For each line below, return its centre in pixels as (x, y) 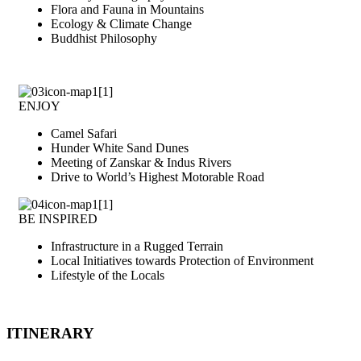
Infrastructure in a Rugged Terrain (137, 247)
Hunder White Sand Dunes (120, 148)
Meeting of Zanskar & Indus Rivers (141, 163)
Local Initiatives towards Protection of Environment (182, 261)
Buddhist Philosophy (104, 39)
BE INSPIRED (58, 219)
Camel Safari (84, 134)
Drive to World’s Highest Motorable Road (158, 177)
